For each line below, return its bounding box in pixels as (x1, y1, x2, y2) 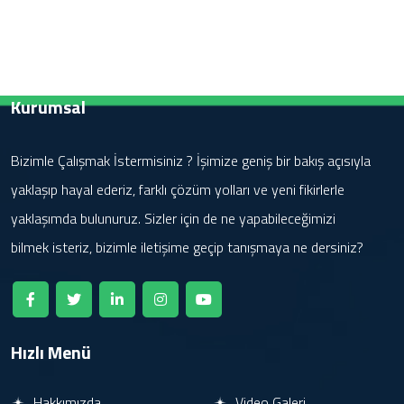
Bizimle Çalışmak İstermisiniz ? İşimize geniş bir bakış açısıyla (11, 150, 371, 171)
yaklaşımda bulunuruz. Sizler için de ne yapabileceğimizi (11, 207, 335, 229)
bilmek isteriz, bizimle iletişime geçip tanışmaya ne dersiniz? (11, 236, 363, 258)
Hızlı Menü (11, 338, 91, 366)
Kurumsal (11, 93, 86, 121)
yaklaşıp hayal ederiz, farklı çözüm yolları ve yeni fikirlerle (11, 179, 344, 200)
